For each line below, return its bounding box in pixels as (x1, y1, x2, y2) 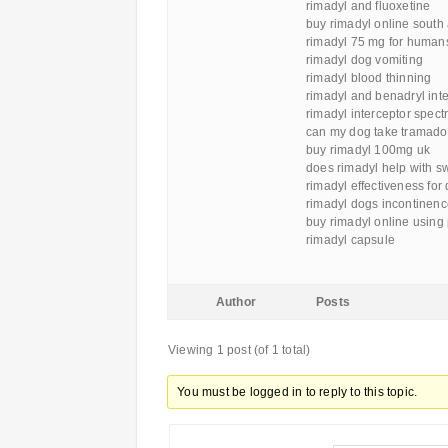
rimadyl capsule (306, 233, 395, 247)
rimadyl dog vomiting (306, 53, 423, 67)
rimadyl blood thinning (306, 71, 432, 85)
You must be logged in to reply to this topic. (177, 385, 418, 399)
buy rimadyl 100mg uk (306, 143, 430, 157)
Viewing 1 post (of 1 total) (168, 343, 311, 357)
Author (215, 295, 257, 309)
